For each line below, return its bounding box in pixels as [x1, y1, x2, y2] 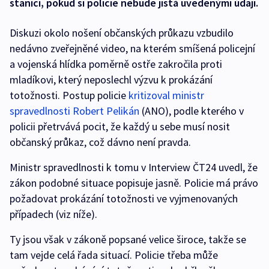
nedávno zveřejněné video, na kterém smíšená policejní [10, 41, 255, 56]
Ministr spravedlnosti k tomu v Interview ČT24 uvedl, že [10, 160, 258, 175]
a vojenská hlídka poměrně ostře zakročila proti [10, 57, 222, 71]
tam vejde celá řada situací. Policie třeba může [10, 248, 218, 262]
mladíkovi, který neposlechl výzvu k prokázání [10, 73, 213, 87]
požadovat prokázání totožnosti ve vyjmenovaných [10, 192, 238, 206]
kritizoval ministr [128, 88, 204, 103]
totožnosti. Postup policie [10, 88, 128, 103]
